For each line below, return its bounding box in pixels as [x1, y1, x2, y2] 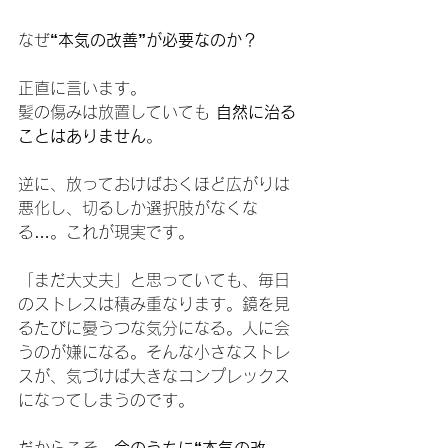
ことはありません [18, 128, 146, 144]
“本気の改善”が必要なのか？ [50, 32, 258, 48]
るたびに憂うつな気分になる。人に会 [18, 320, 290, 336]
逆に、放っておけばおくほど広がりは [18, 176, 290, 192]
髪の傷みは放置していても [18, 104, 216, 120]
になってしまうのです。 [18, 392, 194, 408]
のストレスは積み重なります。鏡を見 [18, 296, 290, 312]
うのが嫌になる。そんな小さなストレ [18, 344, 290, 360]
